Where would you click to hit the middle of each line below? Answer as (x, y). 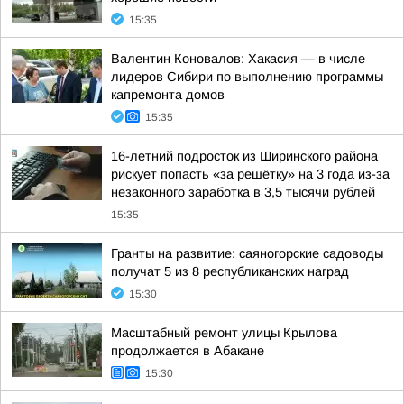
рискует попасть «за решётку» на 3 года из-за (250, 174)
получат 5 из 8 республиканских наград (230, 271)
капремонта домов (168, 95)
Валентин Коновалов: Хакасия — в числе (238, 59)
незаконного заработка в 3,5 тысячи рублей (243, 192)
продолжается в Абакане (188, 351)
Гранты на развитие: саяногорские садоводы (247, 253)
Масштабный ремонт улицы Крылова (224, 333)
